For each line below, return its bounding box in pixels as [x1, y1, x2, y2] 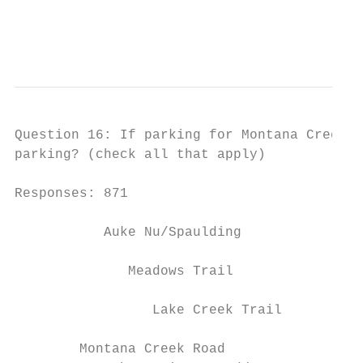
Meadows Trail [15, 264, 233, 279]
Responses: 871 [15, 186, 128, 201]
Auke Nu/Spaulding [15, 225, 241, 240]
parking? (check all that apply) [15, 147, 266, 162]
